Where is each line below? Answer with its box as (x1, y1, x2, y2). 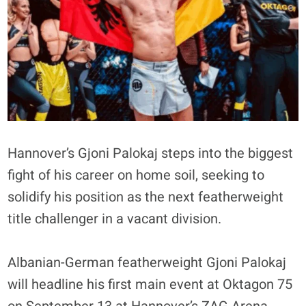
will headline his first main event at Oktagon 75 (8, 274, 293, 294)
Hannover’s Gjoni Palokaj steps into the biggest (8, 143, 294, 163)
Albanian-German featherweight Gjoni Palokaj (8, 252, 287, 273)
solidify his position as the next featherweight (8, 186, 284, 207)
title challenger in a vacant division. (8, 208, 222, 229)
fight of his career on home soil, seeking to (8, 165, 265, 185)
